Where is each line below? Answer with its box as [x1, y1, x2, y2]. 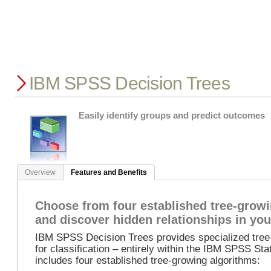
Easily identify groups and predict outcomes [79, 110, 265, 120]
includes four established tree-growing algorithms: [35, 254, 261, 266]
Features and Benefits [71, 168, 147, 177]
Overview [25, 168, 56, 177]
